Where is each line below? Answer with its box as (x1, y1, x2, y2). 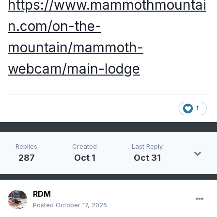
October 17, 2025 (56, 201, 107, 209)
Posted (33, 201, 56, 209)
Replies (15, 142, 37, 151)
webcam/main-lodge (8, 61, 140, 77)
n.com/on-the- (8, 18, 101, 35)
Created (72, 142, 97, 151)
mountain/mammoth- (8, 39, 143, 56)
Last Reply (132, 142, 163, 151)
